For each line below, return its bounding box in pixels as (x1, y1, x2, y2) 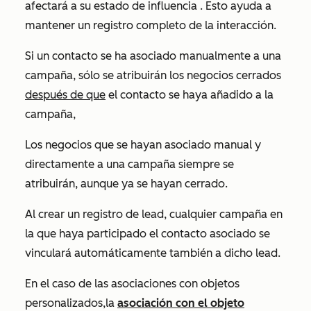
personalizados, (25, 296, 106, 310)
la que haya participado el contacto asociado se (25, 227, 270, 240)
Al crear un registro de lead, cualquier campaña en (25, 208, 283, 221)
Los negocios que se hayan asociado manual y (25, 138, 261, 151)
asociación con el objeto (117, 296, 244, 310)
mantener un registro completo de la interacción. (25, 19, 279, 32)
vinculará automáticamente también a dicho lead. (25, 246, 283, 260)
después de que (25, 88, 106, 101)
